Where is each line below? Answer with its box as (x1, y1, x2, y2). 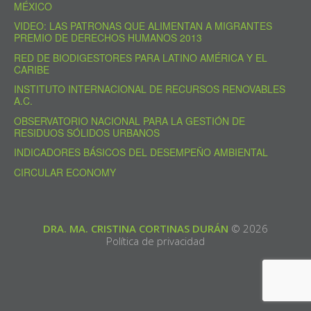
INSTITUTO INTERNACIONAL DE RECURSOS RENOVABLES (14, 82, 285, 96)
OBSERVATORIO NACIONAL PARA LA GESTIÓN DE (14, 113, 245, 128)
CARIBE (14, 62, 49, 76)
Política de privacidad (106, 234, 205, 248)
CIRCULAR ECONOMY (14, 165, 116, 179)
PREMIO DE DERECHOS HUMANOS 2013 (14, 31, 202, 44)
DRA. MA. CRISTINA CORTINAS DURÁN (43, 221, 228, 235)
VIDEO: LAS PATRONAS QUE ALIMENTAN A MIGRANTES (14, 19, 272, 33)
